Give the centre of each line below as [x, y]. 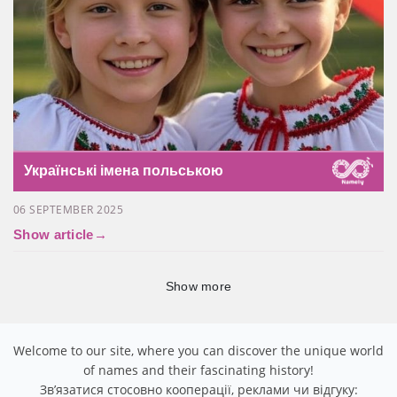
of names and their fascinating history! [198, 370]
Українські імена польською [124, 170]
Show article [54, 235]
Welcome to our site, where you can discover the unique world [198, 351]
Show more [198, 286]
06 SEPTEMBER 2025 [69, 209]
